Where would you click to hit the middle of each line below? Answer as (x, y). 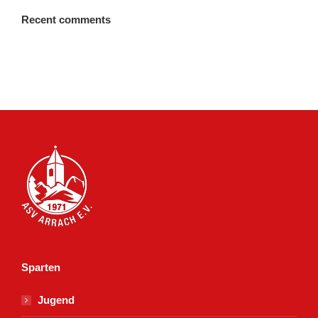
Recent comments (66, 20)
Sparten (41, 268)
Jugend (56, 300)
